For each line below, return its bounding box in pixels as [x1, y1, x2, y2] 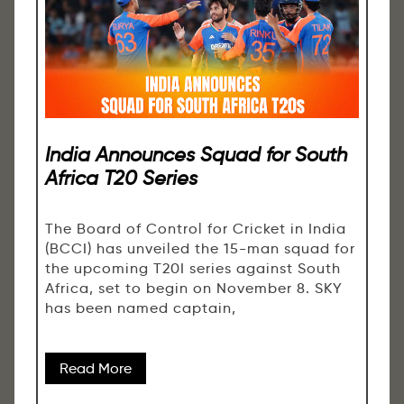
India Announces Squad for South [45, 142, 347, 168]
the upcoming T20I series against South [45, 259, 341, 277]
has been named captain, [45, 298, 236, 317]
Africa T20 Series [45, 165, 197, 191]
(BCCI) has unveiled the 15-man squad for [45, 239, 355, 257]
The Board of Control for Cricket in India [45, 219, 346, 237]
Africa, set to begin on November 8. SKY [45, 279, 343, 297]
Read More [60, 359, 132, 377]
